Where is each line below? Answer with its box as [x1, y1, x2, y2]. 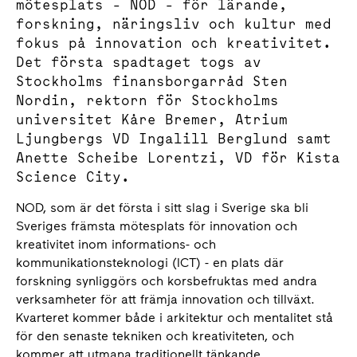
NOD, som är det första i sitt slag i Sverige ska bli [16, 200, 308, 215]
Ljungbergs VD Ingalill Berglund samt [16, 129, 331, 147]
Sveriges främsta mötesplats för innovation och [16, 218, 297, 233]
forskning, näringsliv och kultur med [16, 14, 331, 33]
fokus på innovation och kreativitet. [16, 33, 331, 52]
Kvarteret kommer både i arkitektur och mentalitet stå [16, 310, 333, 325]
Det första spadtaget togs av [16, 53, 261, 71]
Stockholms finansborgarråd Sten [16, 72, 288, 90]
